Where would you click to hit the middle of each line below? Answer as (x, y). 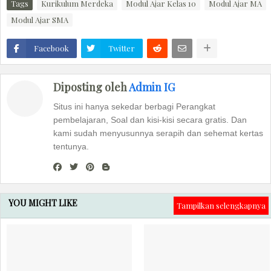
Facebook (51, 48)
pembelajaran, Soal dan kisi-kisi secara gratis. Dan (150, 119)
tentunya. (71, 146)
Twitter (122, 48)
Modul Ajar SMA (40, 19)
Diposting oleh (91, 87)
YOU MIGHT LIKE (43, 203)
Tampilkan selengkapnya (221, 205)
